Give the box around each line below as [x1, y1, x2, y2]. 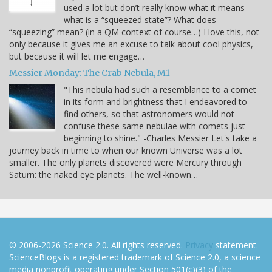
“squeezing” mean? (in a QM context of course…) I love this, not [9, 26, 259, 38]
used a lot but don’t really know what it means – [64, 2, 252, 14]
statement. [213, 239, 258, 251]
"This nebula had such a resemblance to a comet [64, 84, 256, 96]
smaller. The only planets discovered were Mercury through [9, 157, 242, 169]
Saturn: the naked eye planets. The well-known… [9, 169, 198, 181]
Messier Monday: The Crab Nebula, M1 [9, 67, 170, 79]
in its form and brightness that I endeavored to [64, 96, 247, 108]
